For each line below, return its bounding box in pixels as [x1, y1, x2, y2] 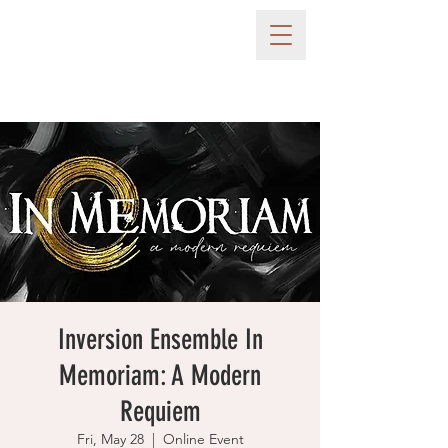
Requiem [119, 395, 201, 428]
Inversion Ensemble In [57, 323, 263, 356]
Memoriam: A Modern [59, 359, 261, 392]
